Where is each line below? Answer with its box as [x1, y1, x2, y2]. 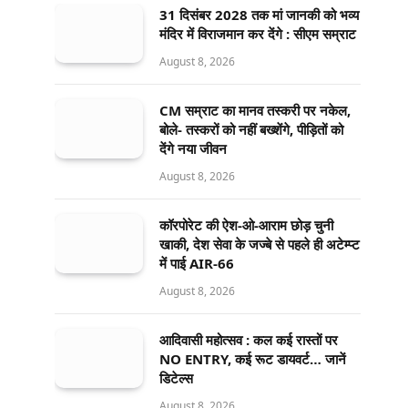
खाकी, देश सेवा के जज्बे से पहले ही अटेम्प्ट [159, 235, 360, 254]
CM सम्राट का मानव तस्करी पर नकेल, [159, 101, 351, 120]
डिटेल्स [159, 369, 193, 388]
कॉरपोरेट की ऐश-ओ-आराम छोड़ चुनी [159, 216, 333, 235]
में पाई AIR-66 [159, 254, 234, 273]
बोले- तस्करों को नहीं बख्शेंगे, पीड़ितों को [159, 120, 343, 139]
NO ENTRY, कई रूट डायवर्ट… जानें [159, 350, 346, 369]
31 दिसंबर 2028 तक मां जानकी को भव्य [159, 5, 359, 25]
